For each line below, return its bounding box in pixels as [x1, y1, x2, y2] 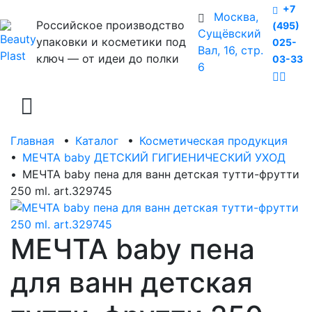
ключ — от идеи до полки [36, 52, 179, 65]
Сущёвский [198, 26, 262, 40]
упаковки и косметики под [36, 35, 186, 49]
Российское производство [36, 18, 185, 32]
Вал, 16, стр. [198, 43, 264, 57]
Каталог [75, 134, 118, 148]
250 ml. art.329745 [10, 184, 112, 198]
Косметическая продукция [139, 134, 288, 148]
